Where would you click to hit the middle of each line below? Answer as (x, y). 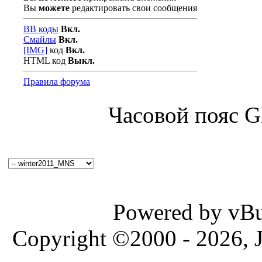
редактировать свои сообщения (133, 8)
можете (54, 8)
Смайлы (40, 39)
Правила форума (57, 82)
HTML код (46, 61)
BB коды (41, 29)
